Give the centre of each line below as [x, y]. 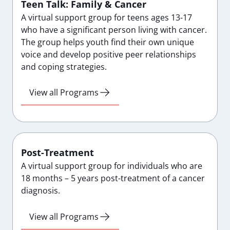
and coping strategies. [64, 66]
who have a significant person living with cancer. [114, 30]
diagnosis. [41, 191]
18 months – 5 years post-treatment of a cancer [113, 178]
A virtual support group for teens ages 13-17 [107, 17]
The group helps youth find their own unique [108, 42]
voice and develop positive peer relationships [109, 54]
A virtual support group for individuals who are [112, 166]
